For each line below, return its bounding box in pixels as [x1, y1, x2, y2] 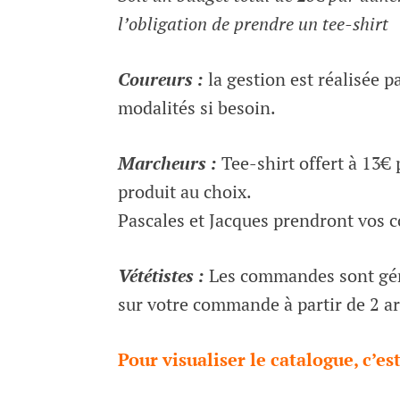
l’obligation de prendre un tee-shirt [118, 11, 388, 36]
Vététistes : [118, 262, 204, 287]
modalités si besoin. [118, 95, 276, 120]
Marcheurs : [118, 150, 217, 175]
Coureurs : [118, 66, 204, 91]
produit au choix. [118, 179, 252, 204]
